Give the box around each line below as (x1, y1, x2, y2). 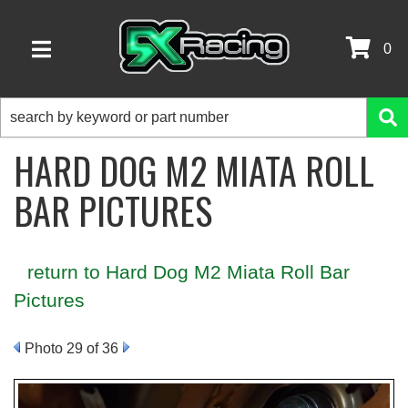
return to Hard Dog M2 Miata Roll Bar (27, 261, 350, 282)
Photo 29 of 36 (25, 341, 118, 356)
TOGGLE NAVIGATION (40, 54, 138, 65)
